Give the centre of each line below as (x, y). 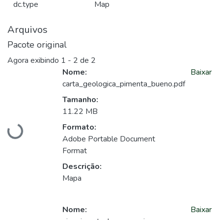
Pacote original (37, 45)
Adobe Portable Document (109, 139)
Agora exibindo (34, 61)
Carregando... (31, 131)
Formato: (79, 127)
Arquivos (27, 30)
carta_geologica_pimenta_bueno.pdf (124, 84)
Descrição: (82, 167)
